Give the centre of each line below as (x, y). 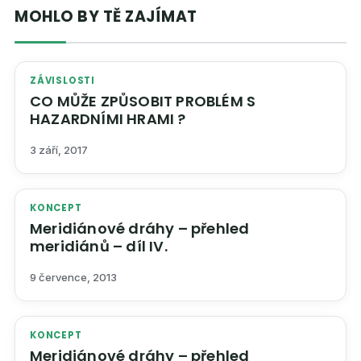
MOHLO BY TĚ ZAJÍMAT (106, 16)
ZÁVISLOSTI (62, 80)
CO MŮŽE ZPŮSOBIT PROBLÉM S (143, 101)
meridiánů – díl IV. (99, 247)
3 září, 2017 (59, 150)
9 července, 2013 (73, 278)
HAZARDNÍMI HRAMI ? (108, 118)
